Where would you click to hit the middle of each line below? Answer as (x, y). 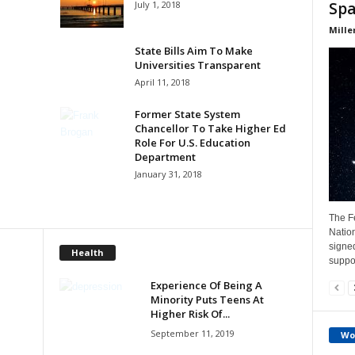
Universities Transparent (197, 65)
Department (165, 157)
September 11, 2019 (192, 333)
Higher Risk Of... (190, 313)
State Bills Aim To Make (193, 50)
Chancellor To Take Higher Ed (210, 128)
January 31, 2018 (168, 174)
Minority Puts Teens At (207, 299)
